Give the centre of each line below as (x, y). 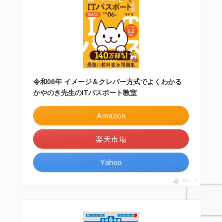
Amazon (111, 115)
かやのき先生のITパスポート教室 (85, 92)
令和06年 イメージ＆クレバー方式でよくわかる (107, 82)
